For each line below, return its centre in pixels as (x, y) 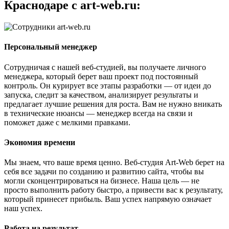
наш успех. (23, 209)
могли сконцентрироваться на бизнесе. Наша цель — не (102, 181)
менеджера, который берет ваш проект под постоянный (101, 76)
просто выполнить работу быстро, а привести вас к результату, (113, 190)
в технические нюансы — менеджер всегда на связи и (98, 113)
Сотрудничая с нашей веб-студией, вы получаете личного (105, 67)
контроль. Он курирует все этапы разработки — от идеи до (108, 85)
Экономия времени (40, 142)
